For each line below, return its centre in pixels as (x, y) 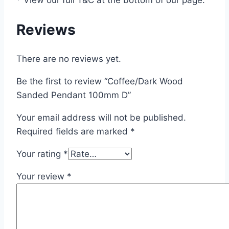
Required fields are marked (73, 131)
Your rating (40, 154)
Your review (42, 176)
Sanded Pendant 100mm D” (74, 95)
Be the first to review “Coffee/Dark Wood (100, 81)
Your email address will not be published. (101, 118)
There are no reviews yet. (69, 59)
